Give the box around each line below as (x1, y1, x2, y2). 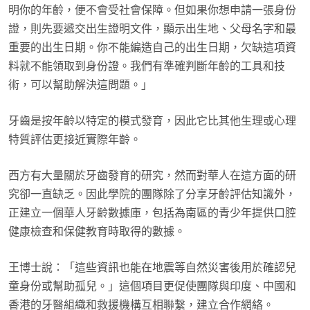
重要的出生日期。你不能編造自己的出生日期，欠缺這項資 (8, 42, 296, 54)
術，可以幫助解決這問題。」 (8, 80, 152, 91)
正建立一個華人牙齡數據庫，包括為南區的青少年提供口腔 (8, 208, 296, 219)
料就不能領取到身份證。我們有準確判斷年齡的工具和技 (8, 61, 285, 73)
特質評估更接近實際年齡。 (8, 134, 141, 146)
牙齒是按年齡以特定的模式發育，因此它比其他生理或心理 (8, 116, 296, 127)
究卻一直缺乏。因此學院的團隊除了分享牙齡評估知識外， (8, 189, 296, 201)
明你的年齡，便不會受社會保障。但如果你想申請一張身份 (8, 5, 296, 17)
